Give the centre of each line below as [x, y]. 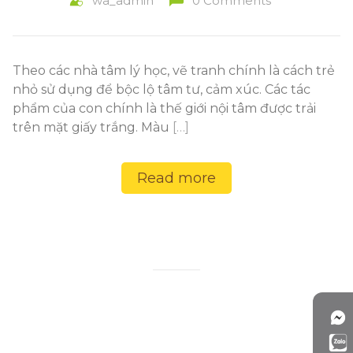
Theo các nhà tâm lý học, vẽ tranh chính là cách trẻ [174, 71]
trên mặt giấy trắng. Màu [93, 127]
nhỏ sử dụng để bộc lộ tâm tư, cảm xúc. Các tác [162, 89]
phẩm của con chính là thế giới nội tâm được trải [164, 108]
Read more [176, 178]
